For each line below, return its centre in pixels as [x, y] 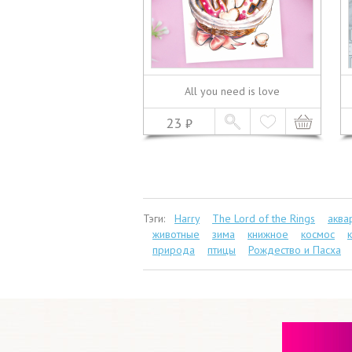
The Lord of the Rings [264, 219]
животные [176, 235]
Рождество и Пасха [295, 250]
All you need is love [232, 92]
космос [318, 235]
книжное [268, 235]
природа [174, 250]
